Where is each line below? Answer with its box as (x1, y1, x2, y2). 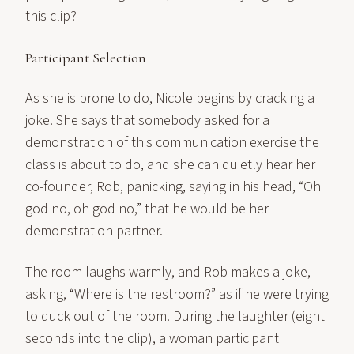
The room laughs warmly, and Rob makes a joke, (25, 262, 311, 282)
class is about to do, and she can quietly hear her (25, 155, 315, 175)
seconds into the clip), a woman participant (25, 329, 279, 348)
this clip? (25, 6, 77, 26)
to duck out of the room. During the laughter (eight (25, 307, 325, 326)
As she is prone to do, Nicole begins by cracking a (25, 88, 314, 108)
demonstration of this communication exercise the (25, 133, 319, 153)
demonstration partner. (25, 221, 163, 241)
